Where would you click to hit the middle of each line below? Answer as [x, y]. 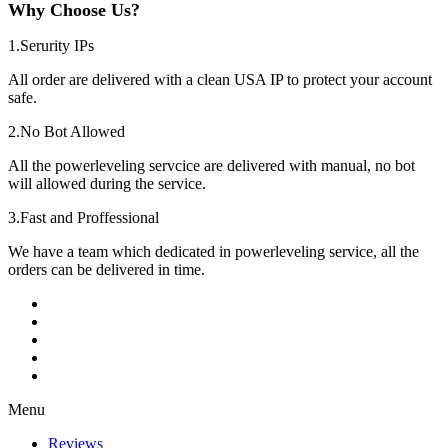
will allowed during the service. [107, 183]
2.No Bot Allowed [66, 131]
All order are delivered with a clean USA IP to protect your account [220, 79]
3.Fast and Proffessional [83, 217]
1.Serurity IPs [51, 45]
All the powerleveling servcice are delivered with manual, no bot [211, 165]
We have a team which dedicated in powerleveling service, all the [213, 251]
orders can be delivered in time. [106, 269]
